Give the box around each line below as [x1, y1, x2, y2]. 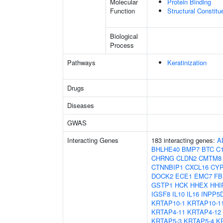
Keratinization [167, 58, 207, 67]
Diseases [67, 101, 94, 110]
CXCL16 [185, 162, 209, 172]
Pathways [67, 58, 96, 67]
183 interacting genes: [151, 135, 217, 145]
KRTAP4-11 [151, 207, 185, 217]
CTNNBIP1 [151, 162, 183, 172]
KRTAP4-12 [187, 207, 221, 217]
